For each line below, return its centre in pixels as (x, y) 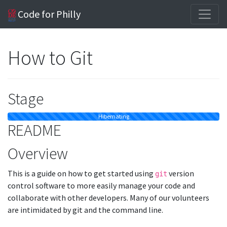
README (34, 130)
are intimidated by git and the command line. (85, 210)
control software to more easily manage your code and (101, 185)
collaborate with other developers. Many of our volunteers (108, 198)
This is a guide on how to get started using (81, 173)
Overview (38, 154)
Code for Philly (48, 14)
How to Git (50, 58)
